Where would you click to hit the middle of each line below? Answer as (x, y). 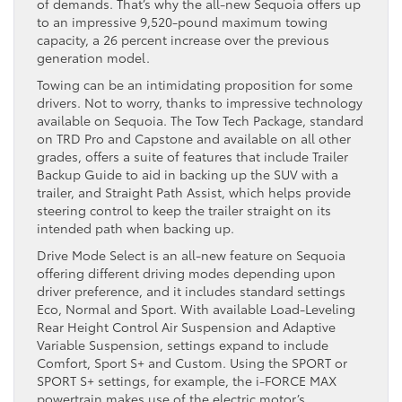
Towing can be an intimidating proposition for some (195, 84)
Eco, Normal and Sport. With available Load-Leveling (196, 308)
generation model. (93, 57)
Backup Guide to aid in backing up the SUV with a (188, 174)
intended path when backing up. (135, 227)
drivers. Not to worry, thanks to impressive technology (200, 102)
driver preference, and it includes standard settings (191, 290)
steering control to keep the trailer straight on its (184, 210)
